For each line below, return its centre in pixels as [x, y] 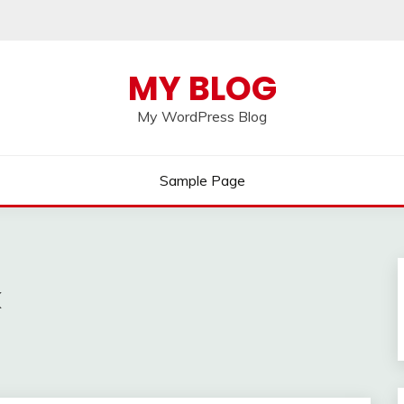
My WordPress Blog [202, 116]
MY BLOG [202, 88]
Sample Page [202, 180]
